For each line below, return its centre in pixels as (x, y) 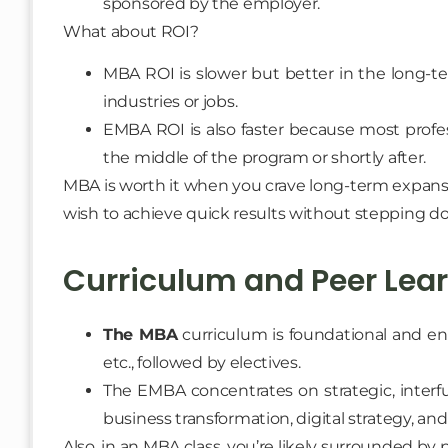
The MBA (140, 335)
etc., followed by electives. (202, 363)
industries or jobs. (170, 102)
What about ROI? (131, 31)
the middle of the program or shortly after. (265, 158)
